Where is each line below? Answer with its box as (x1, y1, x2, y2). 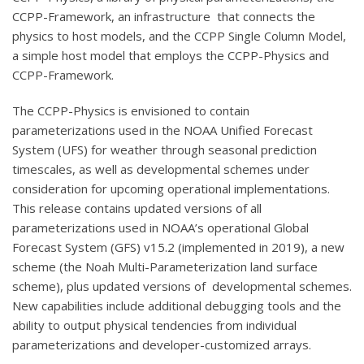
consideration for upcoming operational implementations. (12, 180, 333, 197)
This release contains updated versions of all (12, 199, 262, 216)
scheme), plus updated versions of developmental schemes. (12, 277, 352, 294)
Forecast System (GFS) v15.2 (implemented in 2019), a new (12, 238, 344, 255)
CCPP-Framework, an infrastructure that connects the (12, 7, 315, 24)
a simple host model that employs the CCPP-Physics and (12, 46, 329, 63)
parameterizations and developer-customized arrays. (12, 336, 311, 353)
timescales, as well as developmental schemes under (12, 160, 310, 177)
